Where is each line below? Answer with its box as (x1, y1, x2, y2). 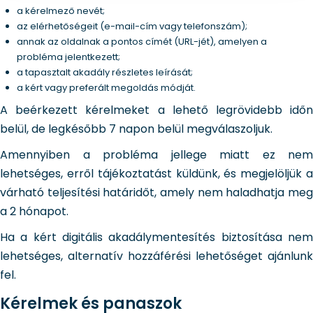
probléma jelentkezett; (17, 50, 120, 64)
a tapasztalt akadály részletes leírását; (17, 66, 193, 80)
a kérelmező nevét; (17, 4, 105, 18)
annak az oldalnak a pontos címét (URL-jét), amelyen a (17, 35, 267, 49)
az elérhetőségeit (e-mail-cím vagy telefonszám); (17, 20, 247, 34)
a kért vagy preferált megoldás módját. (17, 81, 196, 95)
